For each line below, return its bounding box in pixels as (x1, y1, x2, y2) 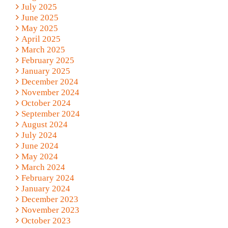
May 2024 (21, 151, 58, 161)
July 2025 (21, 2, 57, 12)
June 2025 (21, 12, 59, 22)
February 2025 (21, 55, 74, 65)
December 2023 (21, 194, 78, 204)
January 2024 (21, 183, 70, 193)
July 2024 (21, 130, 57, 140)
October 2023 (21, 215, 71, 225)
